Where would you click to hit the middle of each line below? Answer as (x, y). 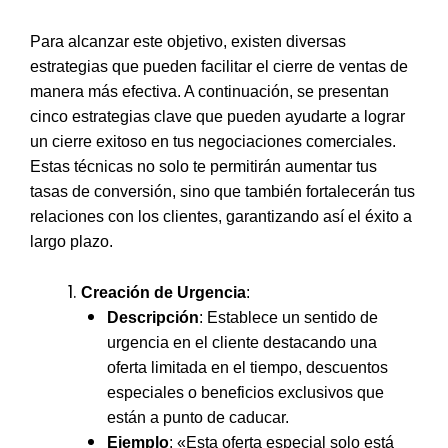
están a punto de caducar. (197, 417)
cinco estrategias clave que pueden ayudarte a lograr (217, 117)
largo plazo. (71, 242)
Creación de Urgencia (163, 292)
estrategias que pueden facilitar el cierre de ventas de (219, 67)
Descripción (152, 317)
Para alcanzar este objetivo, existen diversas (188, 42)
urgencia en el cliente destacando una (241, 342)
